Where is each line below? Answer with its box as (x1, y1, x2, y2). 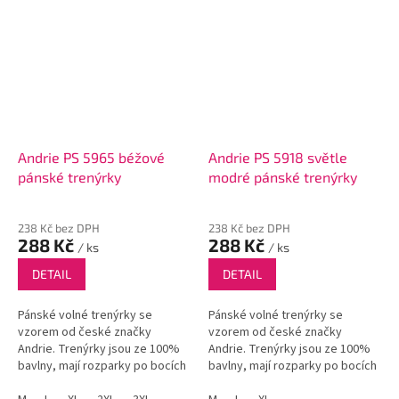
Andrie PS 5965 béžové (18, 149, 165, 167)
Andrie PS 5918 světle (208, 149, 347, 167)
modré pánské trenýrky (208, 168, 357, 186)
